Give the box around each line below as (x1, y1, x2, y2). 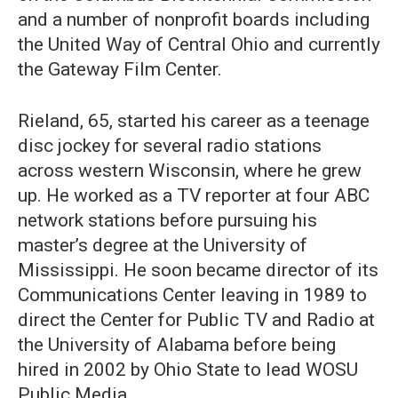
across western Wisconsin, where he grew (18, 160, 362, 182)
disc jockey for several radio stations (18, 135, 322, 157)
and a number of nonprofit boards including (18, 9, 370, 31)
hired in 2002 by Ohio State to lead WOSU (18, 359, 358, 381)
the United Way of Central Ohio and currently (18, 34, 380, 56)
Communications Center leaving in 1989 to (18, 284, 367, 306)
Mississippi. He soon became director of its (18, 259, 378, 282)
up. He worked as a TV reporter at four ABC (18, 185, 370, 207)
